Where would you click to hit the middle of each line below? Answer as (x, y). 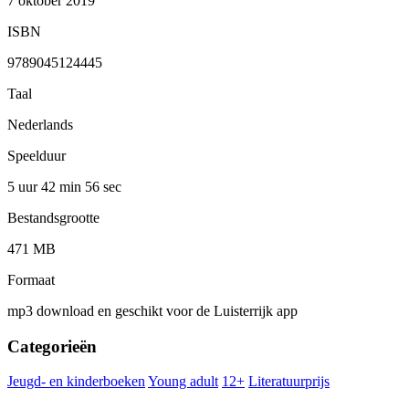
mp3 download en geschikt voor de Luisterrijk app (152, 310)
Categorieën (52, 346)
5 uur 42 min (46, 186)
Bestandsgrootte (53, 217)
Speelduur (37, 155)
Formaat (31, 279)
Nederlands (40, 124)
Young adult (183, 382)
